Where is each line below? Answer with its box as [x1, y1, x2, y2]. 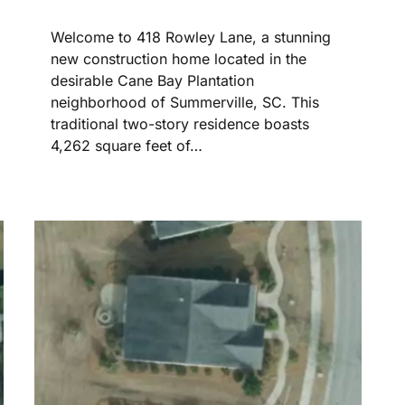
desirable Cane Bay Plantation [51, 71, 254, 90]
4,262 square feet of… [51, 137, 202, 155]
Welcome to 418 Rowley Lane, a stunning [51, 28, 331, 47]
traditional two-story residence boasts [51, 115, 309, 134]
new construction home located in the [51, 50, 306, 69]
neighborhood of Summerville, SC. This [51, 93, 319, 112]
